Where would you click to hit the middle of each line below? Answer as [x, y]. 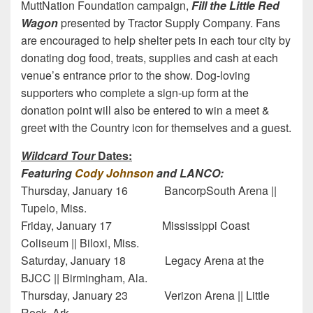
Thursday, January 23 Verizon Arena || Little [145, 295]
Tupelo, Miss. [54, 208]
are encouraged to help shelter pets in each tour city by [156, 40]
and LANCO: [189, 173]
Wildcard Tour [59, 155]
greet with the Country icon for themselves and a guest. [156, 127]
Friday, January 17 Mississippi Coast [135, 225]
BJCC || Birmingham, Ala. [84, 277]
